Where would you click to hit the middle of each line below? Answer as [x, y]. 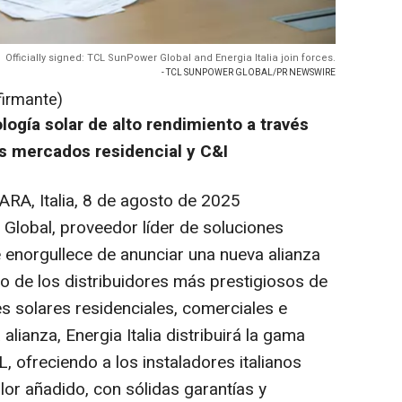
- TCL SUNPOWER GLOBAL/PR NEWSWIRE [249, 73]
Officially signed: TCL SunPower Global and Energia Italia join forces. [170, 58]
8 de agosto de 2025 [162, 201]
